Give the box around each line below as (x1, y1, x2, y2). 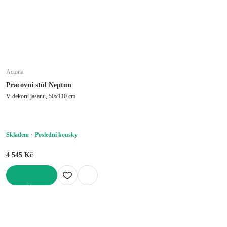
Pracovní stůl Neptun (6, 81, 71, 89)
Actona (6, 68, 23, 75)
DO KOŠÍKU (6, 185, 41, 193)
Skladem (6, 131, 29, 138)
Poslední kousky (35, 131, 78, 138)
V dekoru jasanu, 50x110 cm (6, 92, 75, 100)
